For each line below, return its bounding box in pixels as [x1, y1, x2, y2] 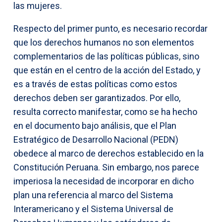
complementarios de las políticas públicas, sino [13, 51, 199, 62]
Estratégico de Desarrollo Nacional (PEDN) [13, 134, 178, 145]
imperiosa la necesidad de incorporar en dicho [13, 176, 194, 187]
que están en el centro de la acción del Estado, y [13, 65, 201, 76]
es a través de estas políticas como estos [13, 79, 177, 90]
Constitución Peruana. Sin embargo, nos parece [13, 162, 199, 173]
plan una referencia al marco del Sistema [13, 190, 173, 201]
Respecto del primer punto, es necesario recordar [13, 23, 208, 34]
